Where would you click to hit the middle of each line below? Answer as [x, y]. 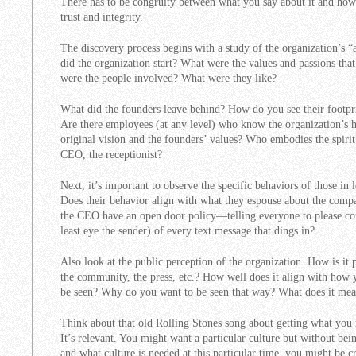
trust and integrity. [103, 17]
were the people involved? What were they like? [168, 78]
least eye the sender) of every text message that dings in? [188, 230]
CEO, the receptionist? [111, 154]
